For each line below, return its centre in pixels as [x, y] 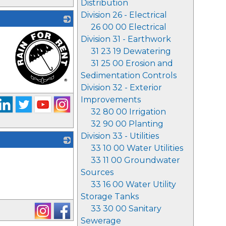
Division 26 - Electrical [124, 15]
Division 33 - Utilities [120, 136]
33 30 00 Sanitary [126, 209]
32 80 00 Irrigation [128, 112]
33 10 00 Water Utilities [137, 148]
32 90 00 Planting [127, 124]
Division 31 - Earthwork [126, 39]
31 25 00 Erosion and [132, 63]
